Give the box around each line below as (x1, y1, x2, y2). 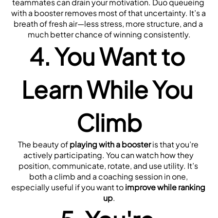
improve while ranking (125, 182, 205, 192)
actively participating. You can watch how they (23, 149, 194, 160)
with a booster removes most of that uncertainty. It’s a (11, 7, 206, 18)
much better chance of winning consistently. (27, 29, 191, 39)
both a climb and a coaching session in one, (29, 171, 188, 182)
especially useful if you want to (11, 182, 125, 192)
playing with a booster (70, 139, 151, 149)
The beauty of (18, 139, 70, 149)
